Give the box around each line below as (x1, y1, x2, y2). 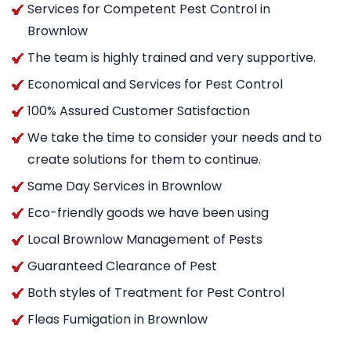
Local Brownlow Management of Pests (27, 230, 262, 248)
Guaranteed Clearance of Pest (27, 256, 217, 275)
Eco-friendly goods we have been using (27, 203, 269, 222)
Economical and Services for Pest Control (27, 74, 283, 93)
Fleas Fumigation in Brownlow (27, 309, 208, 328)
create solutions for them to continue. (27, 150, 261, 168)
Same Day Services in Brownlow (27, 176, 222, 195)
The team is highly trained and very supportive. (27, 48, 316, 67)
